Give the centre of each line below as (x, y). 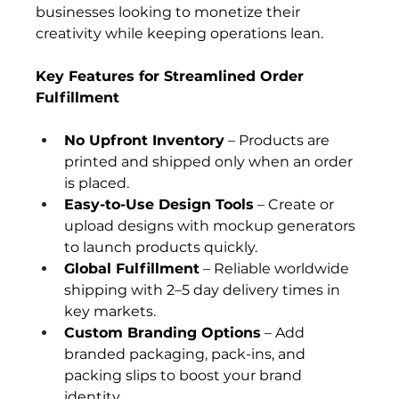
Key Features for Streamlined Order (172, 77)
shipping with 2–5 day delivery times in (204, 290)
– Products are (279, 141)
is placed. (97, 183)
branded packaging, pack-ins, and (187, 354)
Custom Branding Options (163, 333)
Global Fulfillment (132, 269)
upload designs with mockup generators (212, 226)
